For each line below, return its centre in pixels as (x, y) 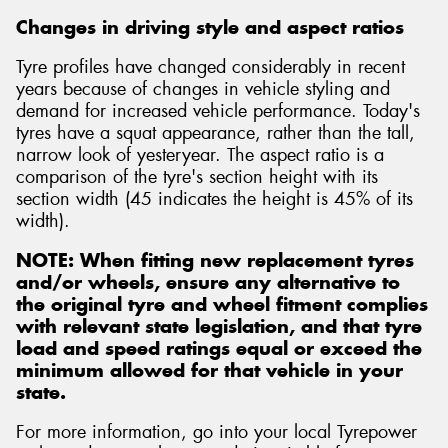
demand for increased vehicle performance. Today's (218, 111)
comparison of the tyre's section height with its (197, 177)
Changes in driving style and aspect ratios (210, 27)
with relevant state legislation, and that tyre (219, 326)
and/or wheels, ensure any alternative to (208, 282)
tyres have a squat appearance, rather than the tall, (215, 133)
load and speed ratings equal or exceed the (219, 348)
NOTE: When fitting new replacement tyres (215, 260)
